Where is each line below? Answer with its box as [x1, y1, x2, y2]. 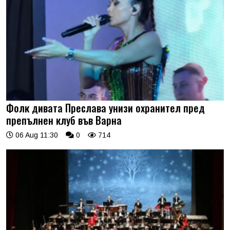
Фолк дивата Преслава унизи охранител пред [6, 100, 205, 116]
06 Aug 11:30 [13, 130, 58, 139]
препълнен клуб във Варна [6, 112, 122, 128]
